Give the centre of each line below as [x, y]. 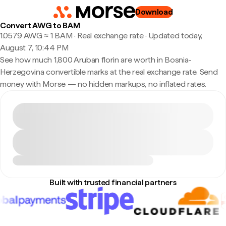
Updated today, [176, 36]
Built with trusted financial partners [113, 182]
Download [154, 12]
